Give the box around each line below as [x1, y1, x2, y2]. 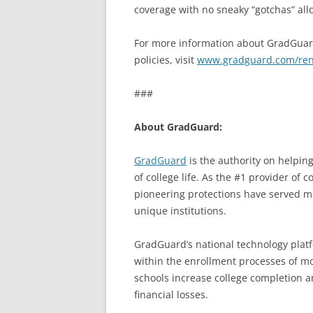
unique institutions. [134, 204, 226, 217]
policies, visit [134, 53, 197, 66]
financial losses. [134, 288, 208, 301]
